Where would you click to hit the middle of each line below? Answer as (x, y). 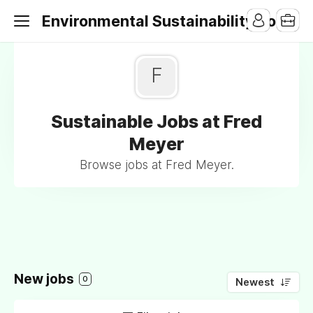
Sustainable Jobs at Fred (156, 122)
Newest (255, 282)
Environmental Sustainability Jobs (168, 21)
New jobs (45, 279)
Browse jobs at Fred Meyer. (156, 165)
